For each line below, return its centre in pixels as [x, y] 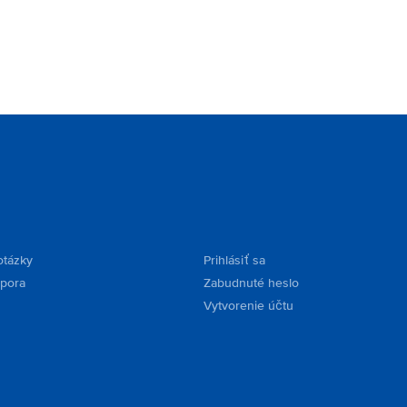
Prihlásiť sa [234, 260]
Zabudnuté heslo [251, 283]
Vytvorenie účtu [248, 306]
